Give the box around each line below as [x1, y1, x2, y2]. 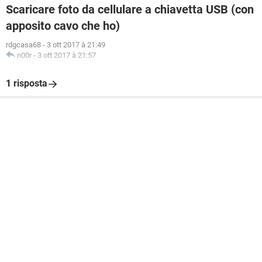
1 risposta [6, 78, 47, 89]
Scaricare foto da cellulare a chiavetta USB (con [6, 2, 254, 16]
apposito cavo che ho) [6, 19, 120, 33]
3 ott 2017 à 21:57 [37, 51, 96, 60]
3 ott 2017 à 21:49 [47, 40, 105, 49]
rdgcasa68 [6, 40, 41, 49]
